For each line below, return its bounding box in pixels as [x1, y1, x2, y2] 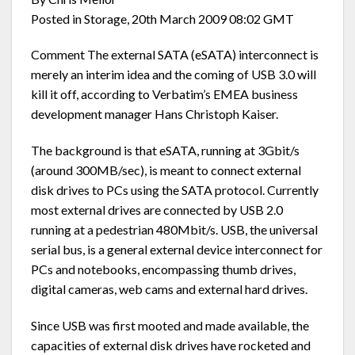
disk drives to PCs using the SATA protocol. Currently [31, 182, 319, 198]
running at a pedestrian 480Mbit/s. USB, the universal [31, 222, 318, 238]
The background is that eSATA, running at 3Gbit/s [31, 143, 300, 158]
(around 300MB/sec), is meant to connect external [31, 162, 301, 178]
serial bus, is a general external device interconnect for [31, 242, 323, 258]
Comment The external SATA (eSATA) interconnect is [31, 47, 319, 63]
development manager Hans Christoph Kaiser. [31, 106, 278, 122]
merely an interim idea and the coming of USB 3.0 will [31, 67, 316, 82]
